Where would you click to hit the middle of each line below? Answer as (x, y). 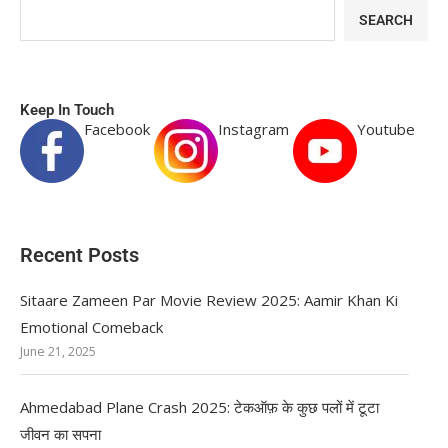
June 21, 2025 (58, 351)
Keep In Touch (67, 110)
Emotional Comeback (91, 327)
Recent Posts (79, 255)
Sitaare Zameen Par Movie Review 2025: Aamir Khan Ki (209, 300)
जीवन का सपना (60, 433)
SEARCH (386, 20)
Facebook (117, 129)
